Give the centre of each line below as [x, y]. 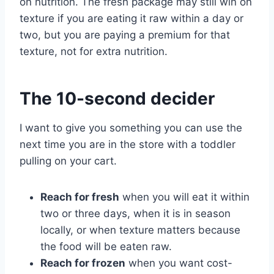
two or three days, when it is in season [135, 214]
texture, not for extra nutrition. [94, 52]
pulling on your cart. [68, 161]
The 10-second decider [117, 99]
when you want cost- [179, 263]
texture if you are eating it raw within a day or [131, 19]
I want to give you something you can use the [131, 128]
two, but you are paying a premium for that [125, 35]
